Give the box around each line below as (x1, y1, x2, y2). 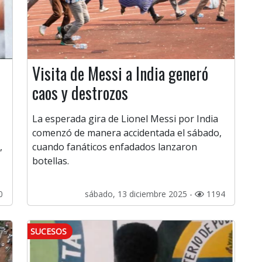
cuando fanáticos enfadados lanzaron (32, 140, 197, 154)
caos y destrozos (32, 81, 128, 105)
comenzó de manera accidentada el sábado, (32, 126, 222, 140)
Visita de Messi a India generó (32, 61, 208, 86)
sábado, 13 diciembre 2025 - (85, 188, 195, 200)
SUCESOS (30, 226, 67, 237)
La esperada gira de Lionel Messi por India (32, 112, 218, 126)
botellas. (32, 154, 69, 168)
